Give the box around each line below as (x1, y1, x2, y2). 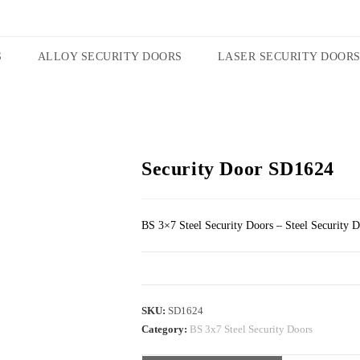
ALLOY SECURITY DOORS (37, 51, 182, 63)
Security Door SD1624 (141, 158, 334, 179)
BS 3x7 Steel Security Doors (190, 323, 313, 335)
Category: (141, 323, 190, 335)
